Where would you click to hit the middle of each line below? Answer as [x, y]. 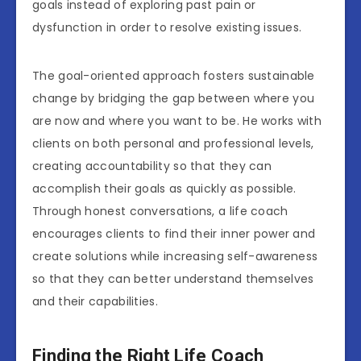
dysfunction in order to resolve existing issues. [167, 28]
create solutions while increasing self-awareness [175, 257]
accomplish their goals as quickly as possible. [164, 189]
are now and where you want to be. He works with [177, 121]
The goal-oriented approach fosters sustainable [174, 76]
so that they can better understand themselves [173, 279]
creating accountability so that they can [152, 166]
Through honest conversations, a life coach [160, 212]
